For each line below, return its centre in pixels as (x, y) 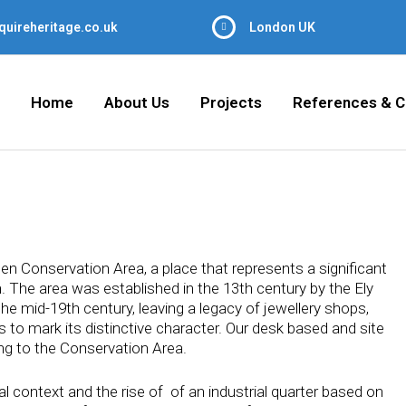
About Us (137, 102)
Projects (231, 102)
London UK (282, 27)
